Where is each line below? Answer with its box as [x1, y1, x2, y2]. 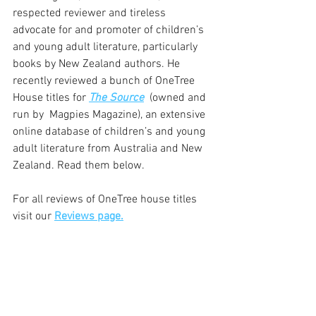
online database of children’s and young [13, 125, 208, 139]
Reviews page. [54, 209, 123, 224]
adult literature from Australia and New [13, 142, 205, 156]
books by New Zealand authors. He [13, 57, 183, 71]
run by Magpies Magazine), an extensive [13, 108, 208, 122]
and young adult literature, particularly [13, 40, 200, 54]
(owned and [144, 91, 209, 105]
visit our [13, 209, 54, 224]
